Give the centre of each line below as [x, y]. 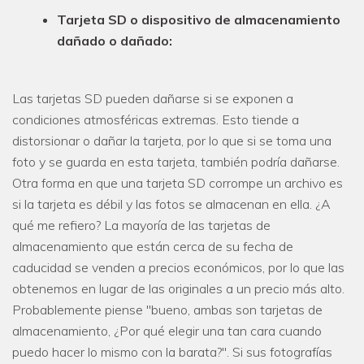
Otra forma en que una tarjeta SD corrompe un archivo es [178, 182]
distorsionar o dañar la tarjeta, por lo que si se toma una [172, 140]
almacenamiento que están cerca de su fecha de [153, 246]
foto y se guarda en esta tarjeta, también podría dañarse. [176, 161]
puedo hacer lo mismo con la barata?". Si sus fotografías [172, 351]
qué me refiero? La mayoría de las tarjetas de [141, 225]
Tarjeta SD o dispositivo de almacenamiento [199, 19]
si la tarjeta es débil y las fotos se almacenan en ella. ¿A [171, 204]
